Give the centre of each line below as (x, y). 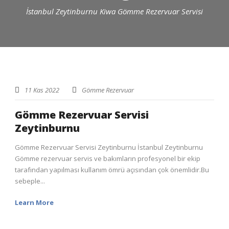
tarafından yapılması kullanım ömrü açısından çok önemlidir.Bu (112, 169)
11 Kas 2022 (42, 90)
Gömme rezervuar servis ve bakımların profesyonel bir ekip (108, 158)
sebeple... (30, 181)
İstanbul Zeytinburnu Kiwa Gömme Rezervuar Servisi (114, 11)
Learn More (34, 202)
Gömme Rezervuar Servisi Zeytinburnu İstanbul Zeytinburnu (109, 147)
